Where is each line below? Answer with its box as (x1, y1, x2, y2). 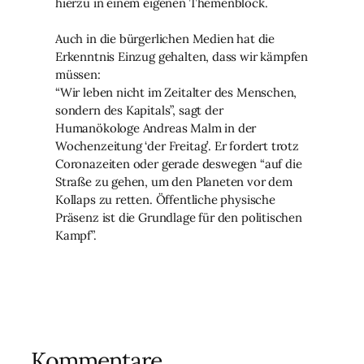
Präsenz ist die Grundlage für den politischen (55, 209, 302, 225)
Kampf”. (55, 227, 97, 243)
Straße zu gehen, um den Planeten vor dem (55, 173, 292, 189)
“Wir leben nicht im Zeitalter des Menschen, (55, 84, 297, 100)
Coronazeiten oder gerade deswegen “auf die (55, 155, 302, 171)
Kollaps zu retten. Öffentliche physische (55, 191, 275, 207)
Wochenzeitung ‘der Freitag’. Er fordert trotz (55, 137, 299, 154)
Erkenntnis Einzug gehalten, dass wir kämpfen (55, 48, 309, 64)
